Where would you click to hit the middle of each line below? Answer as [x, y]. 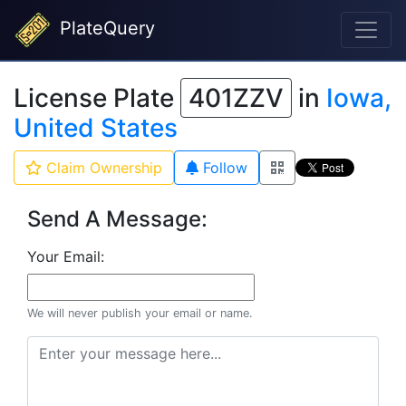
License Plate [97, 98]
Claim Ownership [102, 168]
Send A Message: [117, 219]
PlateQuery [105, 29]
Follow [223, 168]
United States [96, 128]
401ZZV [236, 98]
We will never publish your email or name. [140, 313]
